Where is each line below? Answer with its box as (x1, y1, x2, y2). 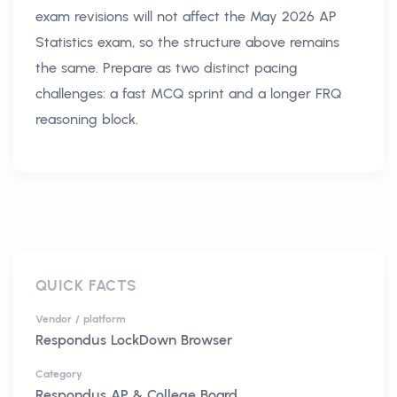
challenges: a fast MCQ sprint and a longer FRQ (35, 85, 341, 103)
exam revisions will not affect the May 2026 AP (35, 8, 337, 26)
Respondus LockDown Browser (35, 331, 232, 349)
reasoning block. (35, 111, 138, 128)
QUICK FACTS (35, 276, 137, 295)
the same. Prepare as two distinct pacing (35, 59, 298, 77)
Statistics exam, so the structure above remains (35, 34, 339, 51)
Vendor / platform (35, 313, 126, 326)
